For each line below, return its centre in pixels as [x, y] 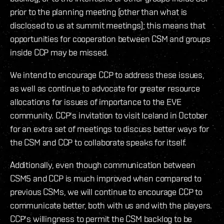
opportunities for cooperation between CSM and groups [110, 39]
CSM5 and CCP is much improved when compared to [106, 178]
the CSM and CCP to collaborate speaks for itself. [98, 142]
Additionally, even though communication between [103, 165]
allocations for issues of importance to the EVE [96, 102]
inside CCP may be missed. [59, 52]
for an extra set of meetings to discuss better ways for [110, 129]
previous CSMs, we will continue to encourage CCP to [106, 192]
